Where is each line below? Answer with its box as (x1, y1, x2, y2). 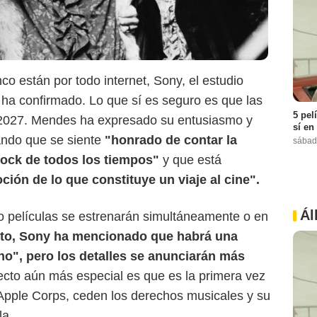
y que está (159, 153, 221, 168)
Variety (28, 122, 55, 133)
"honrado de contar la (101, 133, 237, 148)
